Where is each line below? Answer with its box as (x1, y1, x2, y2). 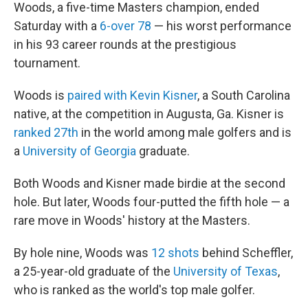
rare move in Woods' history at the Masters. (14, 213, 250, 228)
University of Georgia (23, 144, 136, 158)
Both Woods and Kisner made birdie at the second (14, 176, 285, 190)
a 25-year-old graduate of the (14, 264, 173, 278)
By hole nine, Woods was (14, 245, 151, 260)
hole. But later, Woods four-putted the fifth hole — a (14, 195, 289, 209)
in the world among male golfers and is (78, 125, 291, 140)
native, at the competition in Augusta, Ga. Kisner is (14, 107, 284, 121)
